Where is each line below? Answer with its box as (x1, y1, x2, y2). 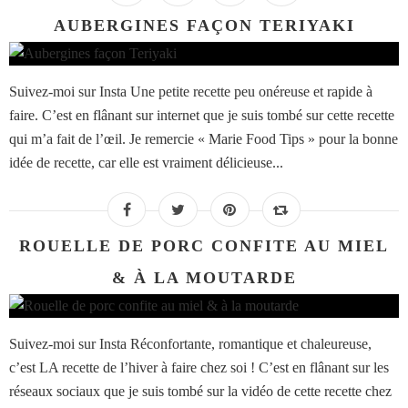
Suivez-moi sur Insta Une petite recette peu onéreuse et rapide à (9, 84, 372, 100)
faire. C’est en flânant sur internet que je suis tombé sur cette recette (9, 107, 394, 124)
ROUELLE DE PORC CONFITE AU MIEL (19, 237, 389, 256)
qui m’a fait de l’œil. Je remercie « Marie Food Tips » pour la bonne (9, 131, 398, 148)
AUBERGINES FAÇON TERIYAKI (53, 16, 355, 36)
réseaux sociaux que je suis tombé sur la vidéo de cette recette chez (9, 383, 392, 400)
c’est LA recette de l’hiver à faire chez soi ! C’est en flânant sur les (9, 360, 389, 376)
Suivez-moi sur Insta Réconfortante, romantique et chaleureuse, (9, 336, 372, 352)
